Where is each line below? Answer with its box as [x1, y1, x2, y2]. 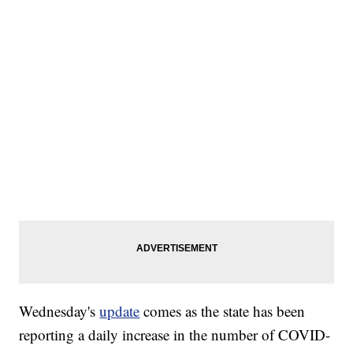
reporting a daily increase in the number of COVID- [19, 325, 331, 345]
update [99, 301, 140, 321]
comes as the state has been [139, 301, 306, 321]
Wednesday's [19, 301, 100, 321]
